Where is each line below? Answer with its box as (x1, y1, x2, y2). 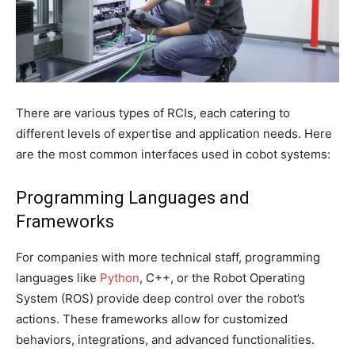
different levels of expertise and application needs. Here (16, 126, 332, 142)
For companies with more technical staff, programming (16, 250, 320, 265)
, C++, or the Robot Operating (139, 270, 305, 286)
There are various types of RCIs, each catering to (16, 105, 290, 121)
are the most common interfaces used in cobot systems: (16, 147, 330, 162)
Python (100, 270, 139, 286)
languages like (16, 270, 100, 286)
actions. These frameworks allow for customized (16, 311, 288, 327)
